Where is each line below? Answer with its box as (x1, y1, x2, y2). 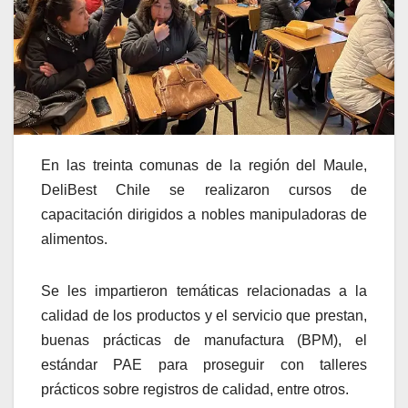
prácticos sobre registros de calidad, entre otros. (41, 381, 349, 397)
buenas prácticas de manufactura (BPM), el (41, 331, 367, 348)
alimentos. (41, 230, 107, 247)
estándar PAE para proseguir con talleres (41, 356, 367, 372)
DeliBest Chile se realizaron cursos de (41, 181, 367, 198)
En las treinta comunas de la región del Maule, (41, 157, 367, 173)
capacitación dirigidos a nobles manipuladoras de (41, 206, 367, 222)
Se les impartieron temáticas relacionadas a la (41, 282, 367, 299)
